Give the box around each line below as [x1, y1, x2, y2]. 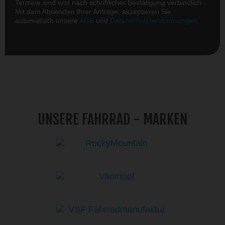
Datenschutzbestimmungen [110, 17, 197, 25]
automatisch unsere [15, 17, 79, 25]
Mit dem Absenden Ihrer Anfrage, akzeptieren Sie [15, 8, 171, 16]
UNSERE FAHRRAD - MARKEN [38, 110, 187, 129]
